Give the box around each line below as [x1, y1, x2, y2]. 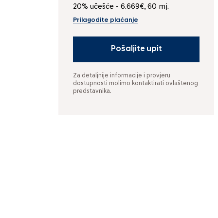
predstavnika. [73, 88, 111, 95]
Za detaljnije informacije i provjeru [73, 73, 170, 79]
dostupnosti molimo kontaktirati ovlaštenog [73, 80, 198, 87]
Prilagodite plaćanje [73, 17, 138, 24]
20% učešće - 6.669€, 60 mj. [73, 3, 169, 11]
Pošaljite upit [110, 45, 162, 54]
